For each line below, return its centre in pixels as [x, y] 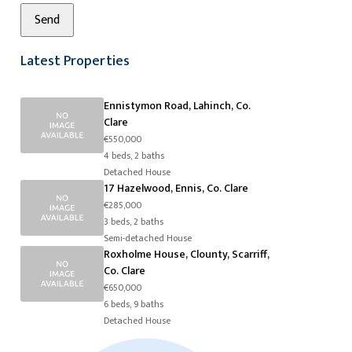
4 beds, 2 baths [134, 156]
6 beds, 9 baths [134, 305]
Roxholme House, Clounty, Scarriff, [187, 255]
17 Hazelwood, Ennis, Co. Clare [176, 189]
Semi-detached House [148, 239]
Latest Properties [75, 62]
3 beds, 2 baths [134, 222]
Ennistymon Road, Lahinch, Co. [178, 106]
